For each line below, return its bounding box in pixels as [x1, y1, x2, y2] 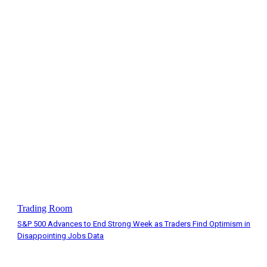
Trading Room [17, 203, 73, 214]
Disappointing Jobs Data [17, 231, 104, 241]
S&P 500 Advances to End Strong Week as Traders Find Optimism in [17, 219, 251, 229]
